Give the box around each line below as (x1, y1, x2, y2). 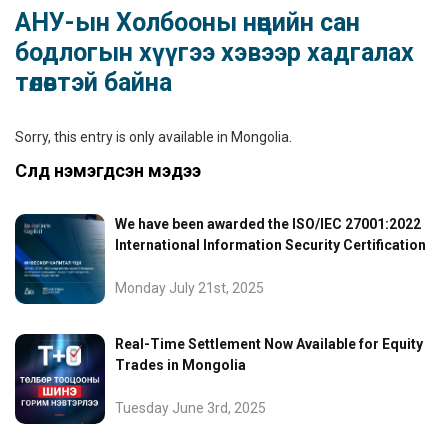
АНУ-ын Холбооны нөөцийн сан (15, 8, 360, 37)
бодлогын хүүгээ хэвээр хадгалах (15, 38, 414, 67)
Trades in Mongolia (115, 357, 246, 373)
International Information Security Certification (115, 237, 426, 253)
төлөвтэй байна (15, 68, 172, 97)
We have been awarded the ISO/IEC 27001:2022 (115, 216, 421, 232)
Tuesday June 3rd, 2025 (115, 400, 266, 416)
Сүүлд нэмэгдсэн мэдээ (15, 160, 201, 181)
